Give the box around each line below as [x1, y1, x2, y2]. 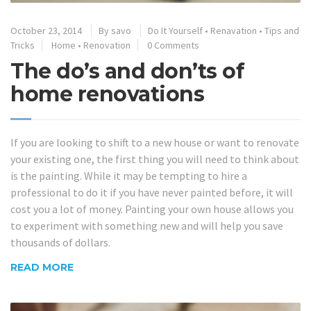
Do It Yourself [148, 24, 203, 37]
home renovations [10, 81, 204, 108]
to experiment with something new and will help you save [10, 219, 283, 233]
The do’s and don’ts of [10, 58, 244, 85]
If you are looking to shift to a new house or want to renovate [10, 135, 299, 150]
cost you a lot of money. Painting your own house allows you [10, 202, 294, 217]
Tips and [264, 24, 299, 37]
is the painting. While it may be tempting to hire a [10, 169, 247, 183]
